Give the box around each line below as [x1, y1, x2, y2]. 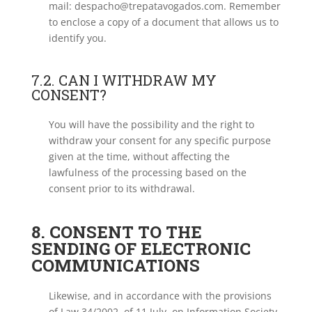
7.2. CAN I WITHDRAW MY [31, 70, 217, 90]
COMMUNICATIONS [31, 254, 200, 276]
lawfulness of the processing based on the [48, 166, 247, 179]
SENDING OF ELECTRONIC [31, 237, 251, 260]
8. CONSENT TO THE [31, 221, 202, 243]
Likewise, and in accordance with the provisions [48, 289, 272, 302]
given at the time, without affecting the [48, 150, 230, 163]
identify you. [48, 31, 107, 45]
